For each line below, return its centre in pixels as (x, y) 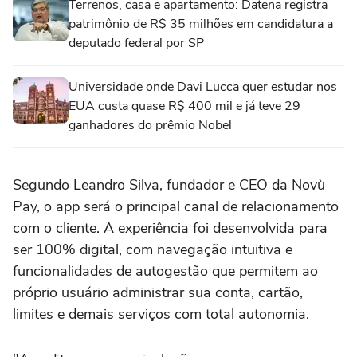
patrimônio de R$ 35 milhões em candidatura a (201, 24)
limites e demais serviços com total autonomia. (161, 314)
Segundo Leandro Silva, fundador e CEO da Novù (169, 185)
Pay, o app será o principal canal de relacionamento (176, 207)
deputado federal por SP (136, 43)
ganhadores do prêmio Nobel (150, 126)
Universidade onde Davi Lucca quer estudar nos (203, 87)
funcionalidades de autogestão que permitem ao (165, 271)
